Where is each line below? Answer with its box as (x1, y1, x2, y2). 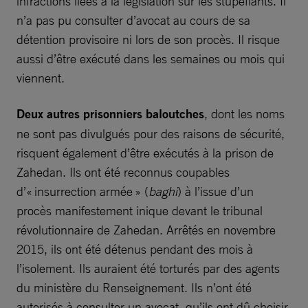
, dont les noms (204, 105, 285, 121)
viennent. (16, 69, 71, 85)
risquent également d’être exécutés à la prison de (16, 144, 274, 160)
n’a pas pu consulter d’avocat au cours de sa (16, 12, 250, 27)
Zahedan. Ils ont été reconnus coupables (16, 164, 230, 179)
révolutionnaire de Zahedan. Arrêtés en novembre (16, 221, 276, 237)
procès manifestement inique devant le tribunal (16, 202, 263, 218)
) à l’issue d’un (177, 183, 254, 199)
